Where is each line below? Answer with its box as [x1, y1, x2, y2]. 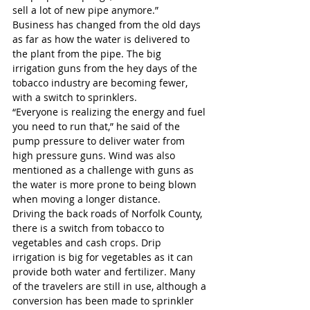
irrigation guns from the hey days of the [12, 61, 200, 75]
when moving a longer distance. [12, 192, 161, 206]
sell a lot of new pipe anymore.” [12, 3, 158, 17]
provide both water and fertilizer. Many [12, 264, 198, 278]
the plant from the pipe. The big [12, 46, 164, 60]
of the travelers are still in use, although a [12, 279, 209, 293]
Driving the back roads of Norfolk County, [12, 206, 205, 220]
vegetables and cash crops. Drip [12, 235, 164, 249]
